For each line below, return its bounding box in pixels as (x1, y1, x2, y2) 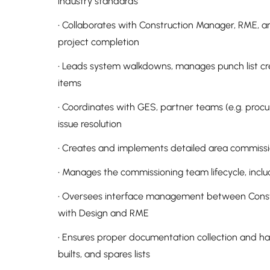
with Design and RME (58, 207, 149, 219)
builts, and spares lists (58, 248, 150, 260)
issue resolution (58, 118, 122, 130)
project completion (58, 36, 139, 48)
